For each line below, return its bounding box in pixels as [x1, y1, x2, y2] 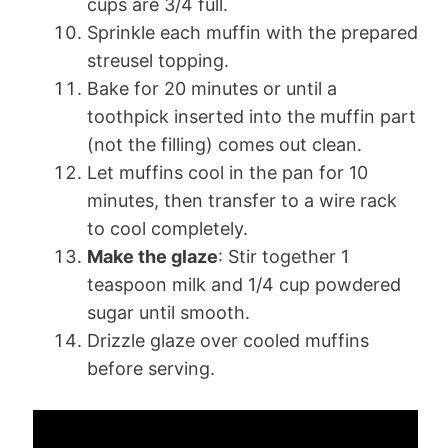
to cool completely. [87, 217, 248, 239]
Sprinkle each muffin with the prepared [87, 21, 418, 43]
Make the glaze [87, 245, 218, 267]
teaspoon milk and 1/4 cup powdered [87, 273, 401, 295]
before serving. [87, 357, 215, 379]
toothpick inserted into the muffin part [87, 105, 416, 127]
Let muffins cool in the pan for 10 [87, 161, 368, 183]
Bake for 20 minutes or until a [87, 77, 337, 99]
